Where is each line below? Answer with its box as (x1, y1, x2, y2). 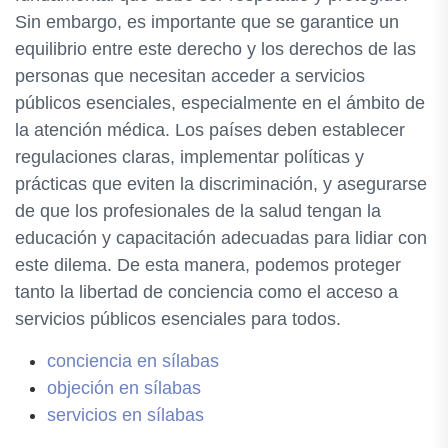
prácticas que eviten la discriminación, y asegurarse (15, 174, 427, 194)
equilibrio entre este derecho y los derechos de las (15, 39, 416, 59)
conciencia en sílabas (47, 351, 219, 371)
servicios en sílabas (47, 405, 204, 425)
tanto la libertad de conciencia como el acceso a (15, 282, 398, 302)
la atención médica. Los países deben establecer (15, 120, 405, 140)
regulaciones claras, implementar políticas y (15, 147, 364, 167)
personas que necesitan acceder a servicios (15, 66, 365, 86)
